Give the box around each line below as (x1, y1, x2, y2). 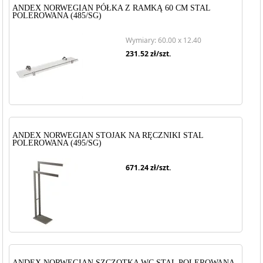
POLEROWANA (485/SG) (12, 11, 102, 20)
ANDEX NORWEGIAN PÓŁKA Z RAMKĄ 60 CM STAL (12, 4, 211, 12)
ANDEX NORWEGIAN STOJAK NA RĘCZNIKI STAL (12, 131, 204, 140)
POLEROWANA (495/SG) (12, 139, 102, 147)
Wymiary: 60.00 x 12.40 (126, 35, 201, 45)
